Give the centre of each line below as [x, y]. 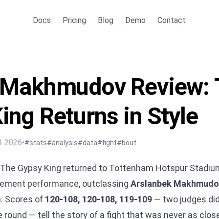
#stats [36, 143]
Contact [172, 20]
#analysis [62, 143]
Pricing [74, 20]
